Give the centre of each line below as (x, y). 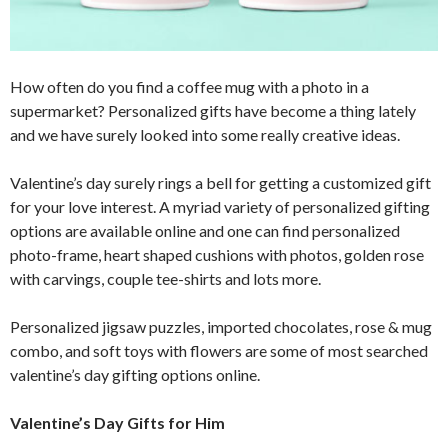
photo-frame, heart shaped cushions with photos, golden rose (217, 254)
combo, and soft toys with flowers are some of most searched (219, 350)
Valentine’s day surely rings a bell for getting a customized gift (220, 182)
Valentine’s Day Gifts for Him (117, 422)
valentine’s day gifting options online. (135, 374)
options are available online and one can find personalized (205, 230)
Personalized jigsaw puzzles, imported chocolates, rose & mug (221, 326)
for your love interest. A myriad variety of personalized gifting (220, 206)
